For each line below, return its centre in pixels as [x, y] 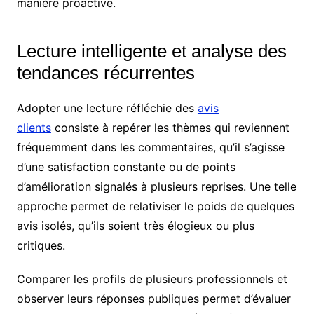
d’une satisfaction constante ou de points [126, 167]
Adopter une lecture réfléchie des [107, 108]
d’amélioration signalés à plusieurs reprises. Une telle [156, 187]
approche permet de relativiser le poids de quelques [155, 206]
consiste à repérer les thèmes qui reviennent [170, 128]
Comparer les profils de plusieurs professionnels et [152, 279]
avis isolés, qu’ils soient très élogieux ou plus [135, 226]
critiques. [41, 246]
